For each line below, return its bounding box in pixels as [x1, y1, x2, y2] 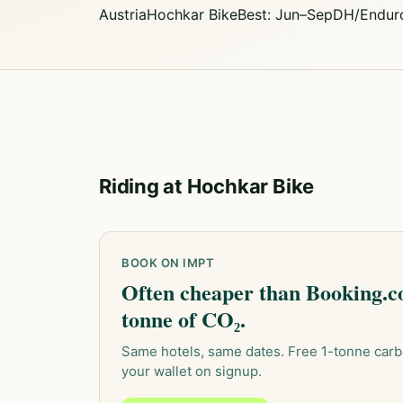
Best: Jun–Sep [237, 5, 333, 23]
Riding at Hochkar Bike [99, 175, 315, 198]
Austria [99, 5, 147, 23]
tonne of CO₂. [121, 303, 246, 335]
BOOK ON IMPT [121, 255, 215, 270]
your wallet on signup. [121, 363, 262, 380]
